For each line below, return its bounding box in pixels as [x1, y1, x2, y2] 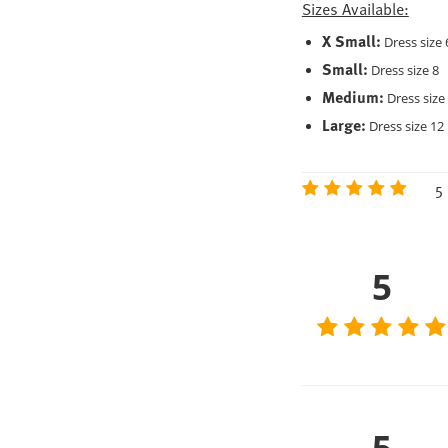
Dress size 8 [367, 61, 439, 79]
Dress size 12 [365, 117, 444, 135]
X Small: [321, 29, 381, 53]
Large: [321, 113, 366, 137]
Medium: [321, 85, 384, 109]
